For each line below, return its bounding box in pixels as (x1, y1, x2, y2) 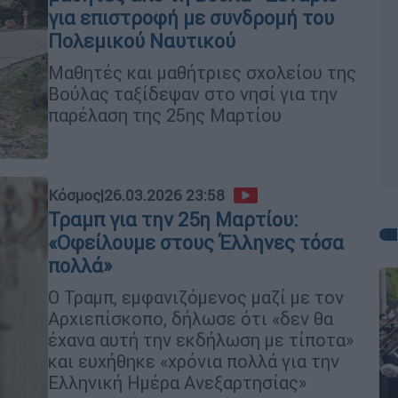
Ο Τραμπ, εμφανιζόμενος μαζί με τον (48, 285, 344, 308)
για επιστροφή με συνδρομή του (48, 5, 334, 30)
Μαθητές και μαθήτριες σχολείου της (48, 60, 356, 84)
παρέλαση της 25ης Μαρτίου (48, 103, 282, 126)
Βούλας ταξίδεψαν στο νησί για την (48, 82, 338, 105)
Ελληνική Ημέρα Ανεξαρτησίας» (48, 370, 306, 394)
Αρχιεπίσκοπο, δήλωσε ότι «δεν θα (48, 306, 333, 330)
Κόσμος (48, 185, 100, 205)
